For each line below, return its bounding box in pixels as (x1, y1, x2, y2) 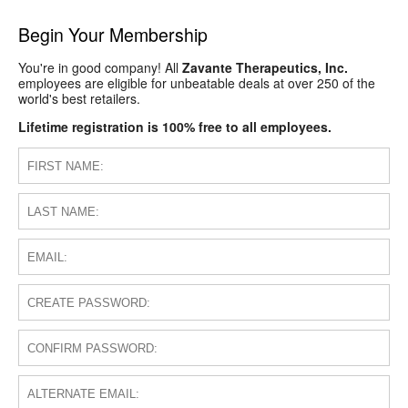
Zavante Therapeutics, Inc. (182, 58, 348, 77)
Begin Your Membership (18, 21, 208, 47)
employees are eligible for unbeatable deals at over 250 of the (18, 74, 375, 93)
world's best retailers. (18, 89, 140, 108)
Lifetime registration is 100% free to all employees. (18, 117, 331, 137)
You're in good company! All (18, 58, 182, 77)
